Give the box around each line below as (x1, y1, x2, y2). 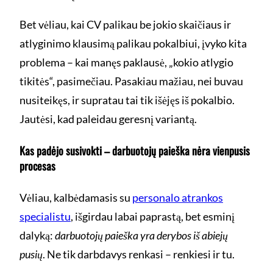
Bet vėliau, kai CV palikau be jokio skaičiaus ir (19, 18, 231, 32)
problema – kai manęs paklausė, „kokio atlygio (19, 55, 233, 69)
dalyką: (19, 229, 55, 243)
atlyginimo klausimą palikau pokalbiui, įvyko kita (19, 37, 247, 51)
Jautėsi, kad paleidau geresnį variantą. (19, 112, 197, 126)
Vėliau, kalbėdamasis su (19, 191, 132, 205)
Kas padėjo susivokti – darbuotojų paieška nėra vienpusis (19, 143, 250, 159)
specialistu (19, 210, 71, 224)
